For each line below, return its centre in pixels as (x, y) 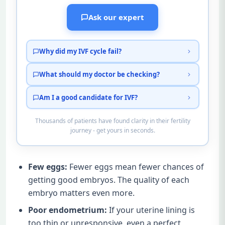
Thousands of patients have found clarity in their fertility (113, 121)
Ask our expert (116, 17)
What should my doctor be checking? (99, 74)
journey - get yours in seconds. (113, 131)
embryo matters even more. (81, 193)
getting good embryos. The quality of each (109, 180)
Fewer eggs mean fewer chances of (136, 166)
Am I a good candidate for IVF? (88, 97)
